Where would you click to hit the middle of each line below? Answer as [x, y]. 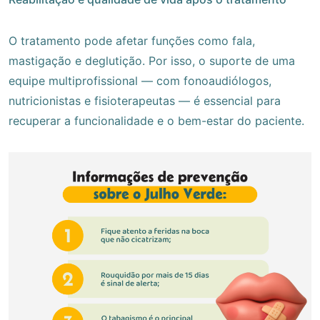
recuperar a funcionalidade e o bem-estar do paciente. [156, 121]
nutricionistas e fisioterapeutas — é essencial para [145, 101]
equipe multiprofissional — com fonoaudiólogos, [140, 81]
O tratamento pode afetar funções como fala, [132, 41]
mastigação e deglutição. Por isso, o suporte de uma [152, 61]
